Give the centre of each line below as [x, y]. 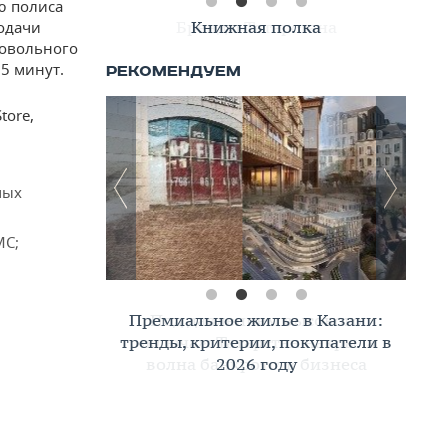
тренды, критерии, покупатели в [256, 342]
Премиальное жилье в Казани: [256, 320]
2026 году [256, 364]
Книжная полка [256, 27]
